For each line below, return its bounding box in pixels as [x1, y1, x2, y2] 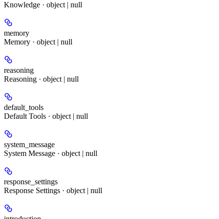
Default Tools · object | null [4, 111, 88, 120]
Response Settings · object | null [4, 186, 102, 195]
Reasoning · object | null [4, 74, 79, 83]
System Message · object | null [4, 149, 97, 157]
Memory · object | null [4, 37, 72, 46]
